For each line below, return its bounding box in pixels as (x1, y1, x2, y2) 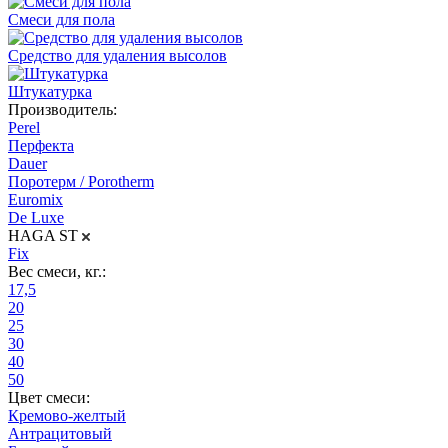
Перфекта (8, 136, 74, 154)
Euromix (8, 190, 63, 208)
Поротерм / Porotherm (8, 172, 154, 190)
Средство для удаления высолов (8, 46, 227, 64)
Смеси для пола (8, 10, 115, 28)
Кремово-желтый (8, 406, 126, 424)
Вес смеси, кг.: (8, 262, 106, 280)
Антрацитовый (8, 424, 112, 442)
